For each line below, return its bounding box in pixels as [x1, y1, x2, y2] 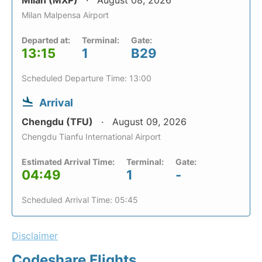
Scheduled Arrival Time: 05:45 [22, 195, 138, 205]
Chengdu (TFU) [22, 116, 95, 127]
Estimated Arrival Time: [22, 157, 115, 167]
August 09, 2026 [112, 116, 187, 127]
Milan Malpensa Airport [22, 10, 109, 20]
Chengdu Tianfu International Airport [22, 132, 161, 142]
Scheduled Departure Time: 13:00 [22, 73, 151, 83]
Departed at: [22, 35, 70, 45]
